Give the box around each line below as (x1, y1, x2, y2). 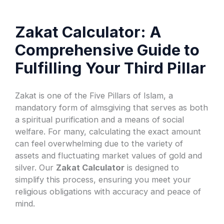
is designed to (124, 162, 179, 172)
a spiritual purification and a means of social (15, 114, 184, 124)
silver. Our (15, 162, 56, 172)
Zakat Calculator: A (15, 22, 162, 41)
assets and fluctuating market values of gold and (15, 150, 202, 160)
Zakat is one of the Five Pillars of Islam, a (15, 90, 173, 100)
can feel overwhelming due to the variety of (15, 138, 183, 148)
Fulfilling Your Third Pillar (15, 58, 206, 77)
